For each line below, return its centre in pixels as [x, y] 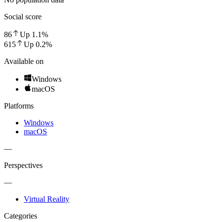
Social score [23, 16]
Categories [21, 216]
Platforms [19, 106]
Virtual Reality [47, 199]
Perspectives [23, 165]
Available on [24, 61]
